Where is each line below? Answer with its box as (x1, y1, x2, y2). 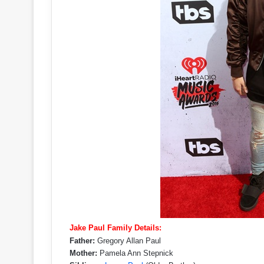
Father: (70, 236, 95, 245)
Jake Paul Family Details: (70, 223, 161, 232)
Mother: (70, 249, 97, 258)
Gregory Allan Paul (95, 236, 161, 245)
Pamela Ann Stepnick (97, 249, 173, 258)
